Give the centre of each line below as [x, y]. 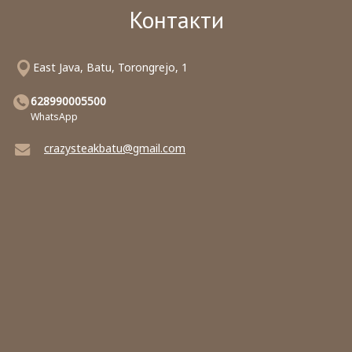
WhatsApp [54, 117]
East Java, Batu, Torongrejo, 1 [110, 67]
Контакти [176, 19]
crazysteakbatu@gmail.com [115, 148]
